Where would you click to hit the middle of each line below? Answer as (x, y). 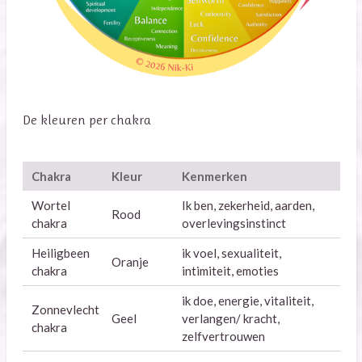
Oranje (130, 262)
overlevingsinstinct (234, 223)
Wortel (51, 206)
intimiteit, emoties (230, 271)
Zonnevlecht (65, 310)
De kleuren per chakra (88, 120)
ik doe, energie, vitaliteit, (248, 301)
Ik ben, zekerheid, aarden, (248, 206)
